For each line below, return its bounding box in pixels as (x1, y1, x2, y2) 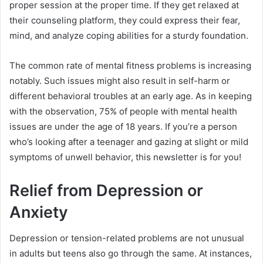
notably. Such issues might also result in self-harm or (9, 75, 230, 86)
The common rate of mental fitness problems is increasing (9, 59, 251, 71)
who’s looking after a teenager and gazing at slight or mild (9, 136, 248, 147)
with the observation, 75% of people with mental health (9, 105, 237, 117)
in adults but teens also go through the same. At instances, (9, 248, 252, 259)
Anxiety (9, 202, 68, 222)
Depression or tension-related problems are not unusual (9, 232, 244, 244)
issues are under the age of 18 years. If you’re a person (9, 120, 237, 132)
